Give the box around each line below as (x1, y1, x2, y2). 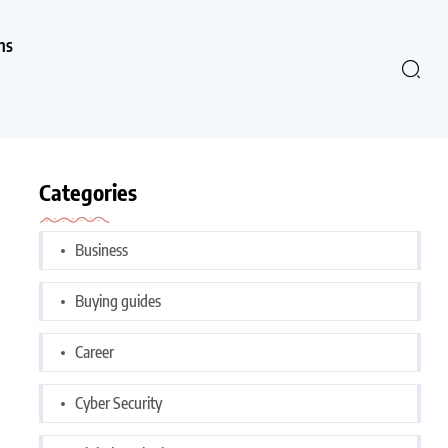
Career (75, 342, 114, 362)
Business (75, 240, 128, 260)
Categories (39, 178, 137, 206)
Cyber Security (75, 393, 162, 413)
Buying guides (75, 291, 161, 311)
